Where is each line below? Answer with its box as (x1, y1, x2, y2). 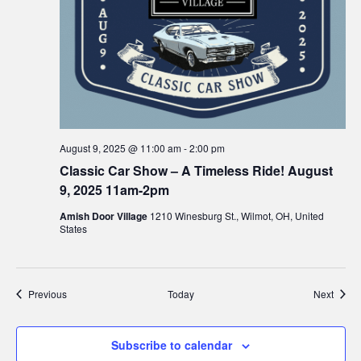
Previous (27, 286, 67, 301)
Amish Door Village (59, 208, 150, 223)
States (59, 221, 87, 235)
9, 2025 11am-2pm (59, 180, 169, 199)
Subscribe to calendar (111, 336, 232, 353)
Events (65, 285, 96, 300)
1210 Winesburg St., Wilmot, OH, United (149, 208, 324, 222)
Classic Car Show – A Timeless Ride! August (59, 160, 333, 180)
